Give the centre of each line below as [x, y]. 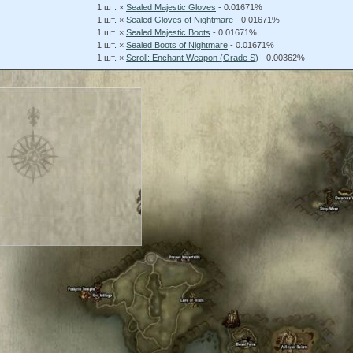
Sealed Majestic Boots [168, 32]
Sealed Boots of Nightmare [177, 45]
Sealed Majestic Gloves [171, 7]
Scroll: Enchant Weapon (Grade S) [192, 58]
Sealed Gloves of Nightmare [180, 20]
